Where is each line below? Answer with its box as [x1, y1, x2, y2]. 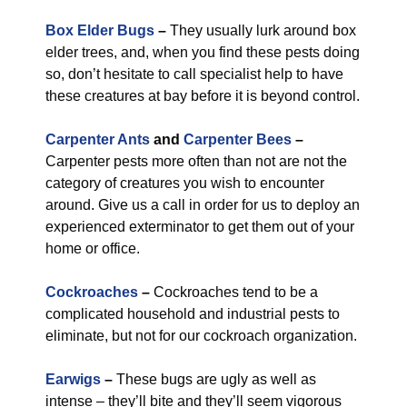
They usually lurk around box [166, 23, 356, 38]
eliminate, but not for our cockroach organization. [45, 328, 357, 343]
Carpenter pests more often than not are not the [45, 154, 347, 169]
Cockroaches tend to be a [150, 284, 318, 300]
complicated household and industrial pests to [45, 306, 340, 322]
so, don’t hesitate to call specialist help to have [45, 66, 343, 82]
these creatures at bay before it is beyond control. [45, 88, 360, 104]
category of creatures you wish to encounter [45, 175, 324, 191]
